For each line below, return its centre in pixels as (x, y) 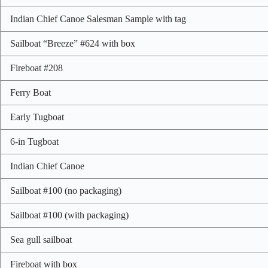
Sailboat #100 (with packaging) (69, 215)
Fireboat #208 (36, 68)
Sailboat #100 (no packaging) (66, 191)
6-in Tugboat (34, 142)
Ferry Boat (31, 93)
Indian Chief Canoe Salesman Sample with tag (98, 19)
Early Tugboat (37, 117)
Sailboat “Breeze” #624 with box (73, 44)
